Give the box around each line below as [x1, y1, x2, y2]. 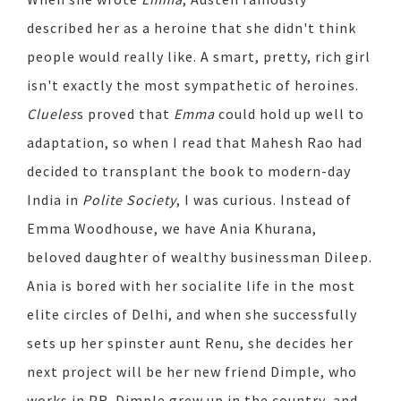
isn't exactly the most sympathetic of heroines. [27, 76, 359, 95]
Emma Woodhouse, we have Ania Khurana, [27, 219, 317, 238]
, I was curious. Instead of [176, 191, 352, 209]
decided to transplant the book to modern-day [27, 162, 351, 181]
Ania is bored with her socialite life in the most [27, 277, 355, 295]
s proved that [77, 105, 174, 124]
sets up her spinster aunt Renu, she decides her [27, 334, 354, 353]
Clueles [27, 105, 77, 124]
